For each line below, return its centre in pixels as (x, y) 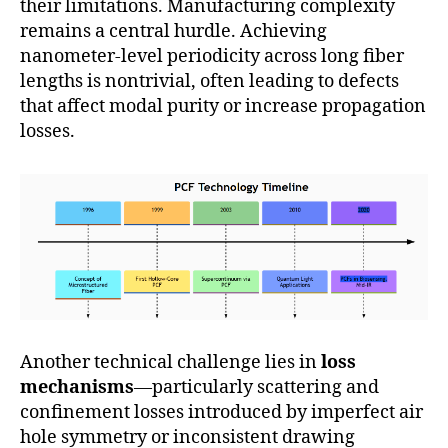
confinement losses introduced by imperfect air (221, 413)
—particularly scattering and (256, 388)
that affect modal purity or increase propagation (223, 107)
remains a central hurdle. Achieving (173, 32)
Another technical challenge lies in (170, 363)
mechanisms (77, 388)
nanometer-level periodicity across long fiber (212, 57)
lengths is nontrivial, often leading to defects (209, 82)
